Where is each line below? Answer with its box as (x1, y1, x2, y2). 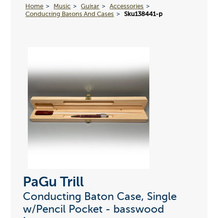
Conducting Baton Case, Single (22, 192, 177, 203)
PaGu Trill (22, 176, 84, 190)
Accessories (109, 3, 144, 10)
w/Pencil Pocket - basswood (22, 204, 164, 216)
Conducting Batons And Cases (25, 11, 114, 18)
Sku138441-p (124, 11, 163, 18)
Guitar (81, 3, 100, 10)
